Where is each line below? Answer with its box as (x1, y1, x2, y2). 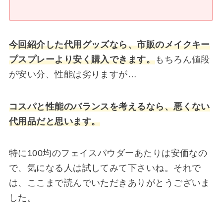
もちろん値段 (155, 55, 210, 65)
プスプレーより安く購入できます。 (8, 55, 156, 65)
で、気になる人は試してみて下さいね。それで (8, 163, 201, 173)
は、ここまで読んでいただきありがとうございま (8, 178, 210, 188)
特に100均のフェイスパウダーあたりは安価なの (8, 148, 208, 159)
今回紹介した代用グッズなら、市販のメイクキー (8, 40, 210, 50)
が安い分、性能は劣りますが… (8, 69, 137, 80)
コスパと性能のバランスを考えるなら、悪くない (8, 101, 210, 111)
